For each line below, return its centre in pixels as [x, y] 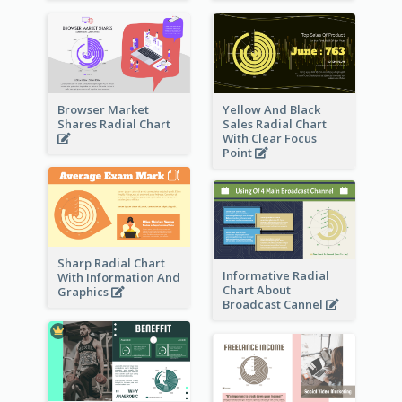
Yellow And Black [271, 109]
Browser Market [103, 109]
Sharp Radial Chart [111, 263]
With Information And [118, 278]
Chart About [256, 290]
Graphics [84, 292]
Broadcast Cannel [274, 305]
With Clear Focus [269, 138]
